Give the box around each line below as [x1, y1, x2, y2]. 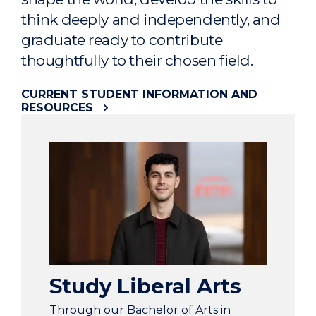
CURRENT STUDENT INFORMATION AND [21, 87, 257, 101]
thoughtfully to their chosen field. [21, 51, 253, 69]
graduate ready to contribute [21, 30, 223, 49]
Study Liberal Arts [49, 274, 241, 299]
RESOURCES [21, 100, 93, 114]
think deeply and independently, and [21, 10, 281, 28]
